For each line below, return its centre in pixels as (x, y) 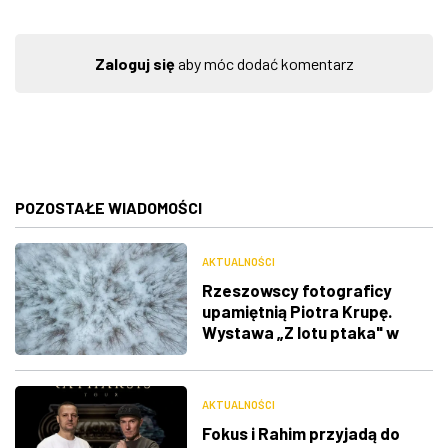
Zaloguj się (134, 63)
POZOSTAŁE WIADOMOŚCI (108, 207)
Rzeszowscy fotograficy (296, 289)
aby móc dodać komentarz (264, 63)
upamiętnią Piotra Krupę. (296, 310)
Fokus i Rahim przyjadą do (300, 433)
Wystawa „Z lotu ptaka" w (300, 331)
